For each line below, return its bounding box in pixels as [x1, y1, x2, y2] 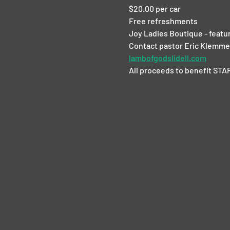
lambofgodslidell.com [128, 53, 206, 63]
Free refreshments [128, 16, 198, 26]
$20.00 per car [128, 4, 181, 14]
